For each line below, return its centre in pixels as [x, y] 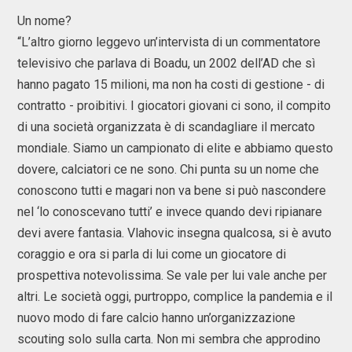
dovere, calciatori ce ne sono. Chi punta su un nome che [168, 169]
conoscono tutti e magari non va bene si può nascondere [172, 191]
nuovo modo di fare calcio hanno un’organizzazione [156, 318]
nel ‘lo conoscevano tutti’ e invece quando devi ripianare [170, 212]
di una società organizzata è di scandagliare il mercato [166, 127]
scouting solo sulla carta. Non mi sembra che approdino [169, 339]
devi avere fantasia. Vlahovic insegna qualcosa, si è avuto [174, 233]
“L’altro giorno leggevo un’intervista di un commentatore [169, 42]
